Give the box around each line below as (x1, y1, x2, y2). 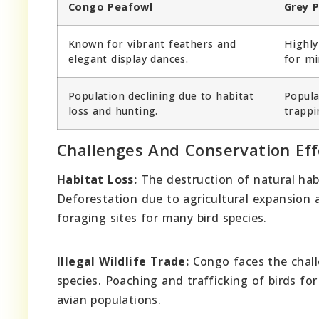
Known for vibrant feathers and (68, 36, 236, 51)
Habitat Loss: (57, 171, 137, 187)
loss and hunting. (68, 103, 158, 117)
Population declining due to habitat (68, 88, 253, 103)
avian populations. (57, 291, 162, 308)
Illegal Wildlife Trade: (57, 253, 189, 269)
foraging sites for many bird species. (57, 209, 267, 226)
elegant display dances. (68, 51, 189, 66)
